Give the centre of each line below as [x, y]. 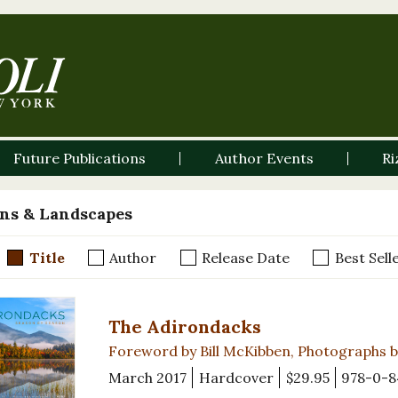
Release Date [245, 257]
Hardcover [236, 378]
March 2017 [147, 378]
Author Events [264, 159]
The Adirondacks [185, 327]
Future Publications [80, 159]
